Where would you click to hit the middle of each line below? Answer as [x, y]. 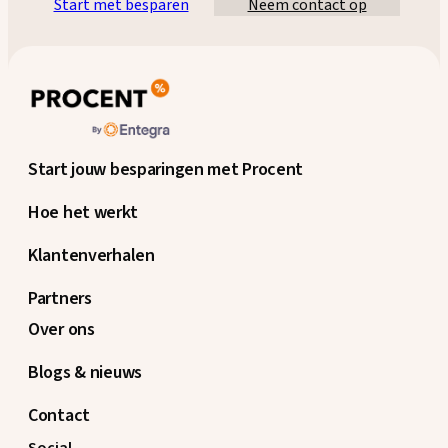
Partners [60, 298]
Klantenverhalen [91, 255]
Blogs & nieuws [85, 372]
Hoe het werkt [83, 212]
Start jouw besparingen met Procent [166, 169]
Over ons [61, 329]
